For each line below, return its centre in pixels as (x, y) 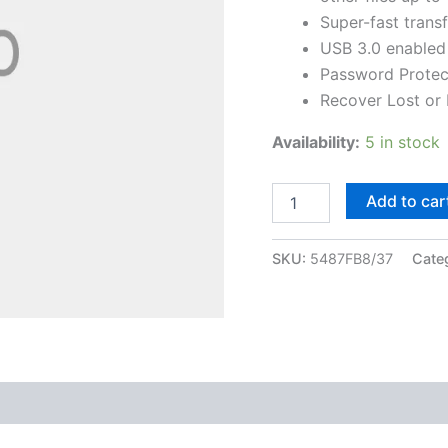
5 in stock (402, 141)
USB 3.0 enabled (383, 47)
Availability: (316, 141)
